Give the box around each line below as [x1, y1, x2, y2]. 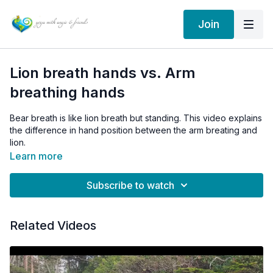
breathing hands [10, 83, 125, 101]
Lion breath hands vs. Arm [10, 64, 196, 82]
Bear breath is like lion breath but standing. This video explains [10, 113, 262, 123]
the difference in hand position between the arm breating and [10, 125, 257, 135]
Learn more [10, 150, 63, 162]
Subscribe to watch [87, 179, 174, 191]
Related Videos [10, 218, 96, 233]
